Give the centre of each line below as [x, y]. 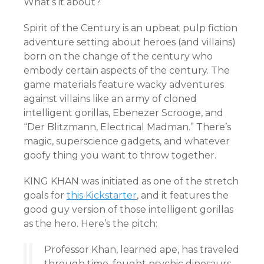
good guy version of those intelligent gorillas [128, 209]
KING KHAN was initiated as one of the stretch [131, 181]
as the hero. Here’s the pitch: [90, 224]
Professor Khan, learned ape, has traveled [142, 250]
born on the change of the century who [118, 56]
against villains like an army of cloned [110, 99]
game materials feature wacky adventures [124, 85]
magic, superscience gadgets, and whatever [127, 141]
